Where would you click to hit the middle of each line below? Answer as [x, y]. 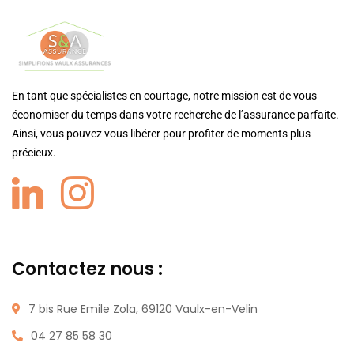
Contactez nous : [87, 269]
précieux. [34, 153]
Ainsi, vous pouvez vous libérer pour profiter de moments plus [161, 134]
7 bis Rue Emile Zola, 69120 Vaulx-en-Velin [143, 309]
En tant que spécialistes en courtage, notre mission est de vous [164, 96]
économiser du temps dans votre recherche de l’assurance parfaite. [175, 115]
